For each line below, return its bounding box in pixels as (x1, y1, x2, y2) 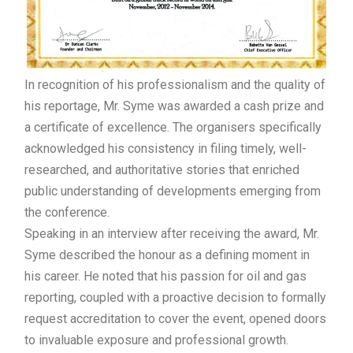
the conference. (24, 204, 110, 220)
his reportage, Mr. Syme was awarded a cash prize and (24, 98, 324, 113)
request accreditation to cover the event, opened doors (24, 310, 326, 326)
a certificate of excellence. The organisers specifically (24, 119, 321, 135)
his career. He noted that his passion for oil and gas (24, 268, 307, 284)
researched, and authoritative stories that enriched (24, 162, 299, 177)
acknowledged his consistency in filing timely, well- (24, 140, 307, 156)
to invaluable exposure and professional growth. (24, 332, 288, 347)
